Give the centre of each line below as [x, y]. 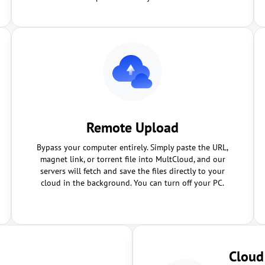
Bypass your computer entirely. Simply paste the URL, [132, 147]
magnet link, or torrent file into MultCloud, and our [132, 159]
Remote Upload [132, 127]
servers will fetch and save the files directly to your [132, 171]
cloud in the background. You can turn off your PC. [132, 183]
